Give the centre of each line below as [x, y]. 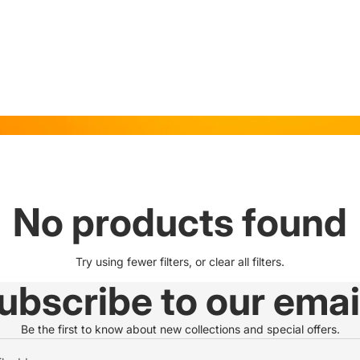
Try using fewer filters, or [142, 261]
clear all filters [245, 261]
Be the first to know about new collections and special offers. [180, 329]
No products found [180, 222]
